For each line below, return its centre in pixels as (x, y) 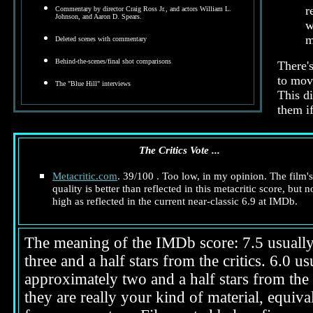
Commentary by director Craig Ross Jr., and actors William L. (143, 9)
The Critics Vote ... (180, 150)
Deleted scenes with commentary (101, 39)
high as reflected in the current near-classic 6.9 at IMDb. (175, 201)
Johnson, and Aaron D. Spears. (99, 16)
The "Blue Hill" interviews (93, 83)
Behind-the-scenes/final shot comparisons (113, 61)
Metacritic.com (85, 176)
